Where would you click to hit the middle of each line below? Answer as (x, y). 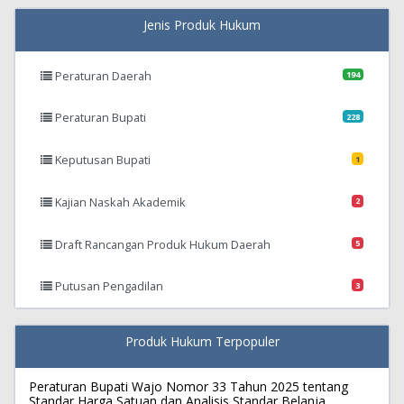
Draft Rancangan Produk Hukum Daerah (161, 244)
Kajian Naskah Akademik (119, 202)
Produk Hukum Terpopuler (202, 341)
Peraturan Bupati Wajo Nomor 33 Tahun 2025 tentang (188, 386)
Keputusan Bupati (101, 160)
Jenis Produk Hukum (202, 25)
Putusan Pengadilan (108, 286)
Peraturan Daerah (102, 75)
